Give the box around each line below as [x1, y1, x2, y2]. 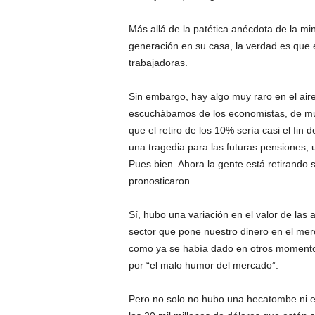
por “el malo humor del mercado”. [128, 259, 278, 271]
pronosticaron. [128, 175, 193, 187]
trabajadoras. [128, 57, 188, 69]
